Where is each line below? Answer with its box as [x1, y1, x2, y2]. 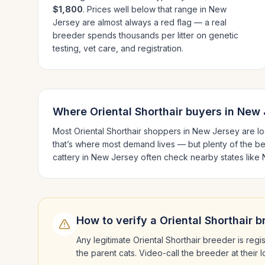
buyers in [183, 105, 237, 118]
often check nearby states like [138, 152, 262, 162]
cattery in [53, 152, 91, 162]
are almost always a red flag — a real [80, 17, 227, 27]
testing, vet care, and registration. [53, 43, 183, 53]
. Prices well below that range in [83, 4, 209, 14]
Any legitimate [76, 235, 133, 245]
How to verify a [76, 214, 160, 227]
